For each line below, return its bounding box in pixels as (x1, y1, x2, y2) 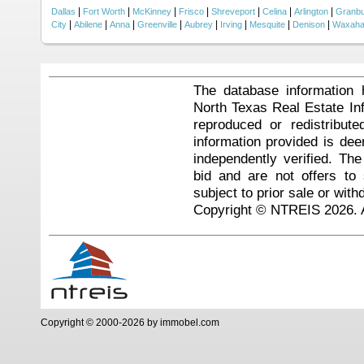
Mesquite (249, 19, 285, 29)
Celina (262, 6, 287, 16)
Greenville (137, 19, 177, 29)
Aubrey (184, 19, 213, 29)
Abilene (74, 19, 102, 29)
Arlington (294, 6, 328, 16)
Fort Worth (83, 6, 125, 16)
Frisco (179, 6, 204, 16)
